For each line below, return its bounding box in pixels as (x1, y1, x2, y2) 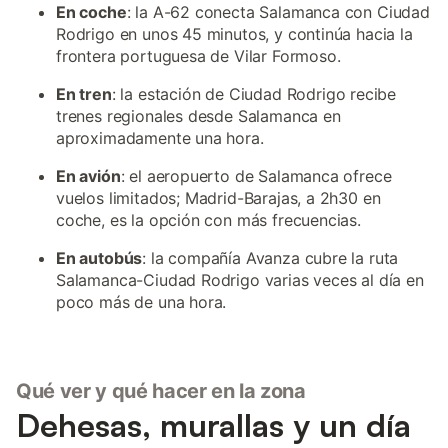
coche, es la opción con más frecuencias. (56, 210, 361, 230)
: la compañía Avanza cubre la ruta (142, 248, 399, 268)
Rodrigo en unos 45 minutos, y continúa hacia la (56, 24, 413, 44)
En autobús (56, 248, 143, 268)
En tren (56, 84, 112, 104)
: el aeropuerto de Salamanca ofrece (120, 166, 392, 186)
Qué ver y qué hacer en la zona (16, 379, 306, 403)
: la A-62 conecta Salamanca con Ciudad (126, 2, 430, 22)
